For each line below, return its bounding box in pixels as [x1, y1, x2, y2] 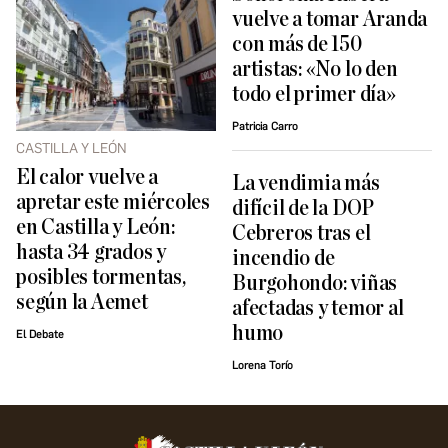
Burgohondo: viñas [232, 271, 398, 295]
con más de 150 [232, 32, 362, 56]
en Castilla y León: [16, 215, 175, 239]
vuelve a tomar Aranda [232, 7, 428, 31]
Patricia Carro [232, 119, 298, 133]
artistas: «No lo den [232, 57, 398, 81]
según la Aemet [16, 290, 148, 314]
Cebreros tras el [232, 221, 371, 245]
